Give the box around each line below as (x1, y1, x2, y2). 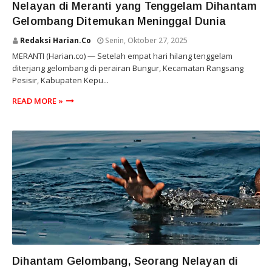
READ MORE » (12, 95, 63, 106)
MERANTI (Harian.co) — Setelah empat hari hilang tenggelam (12, 50, 233, 61)
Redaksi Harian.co (20, 35, 91, 46)
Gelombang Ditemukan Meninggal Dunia (12, 15, 226, 27)
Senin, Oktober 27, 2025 (105, 35, 188, 46)
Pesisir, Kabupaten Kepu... (12, 75, 109, 86)
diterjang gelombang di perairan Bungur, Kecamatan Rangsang (12, 63, 243, 73)
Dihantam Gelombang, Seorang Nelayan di (12, 255, 239, 267)
